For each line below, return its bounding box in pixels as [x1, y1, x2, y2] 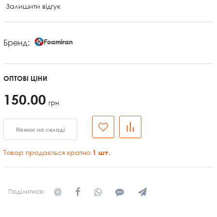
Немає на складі [16, 125, 65, 133]
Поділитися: [8, 187, 45, 196]
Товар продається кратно [3, 147, 93, 157]
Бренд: [3, 37, 30, 48]
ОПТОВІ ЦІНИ [3, 74, 47, 82]
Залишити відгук [6, 1, 61, 11]
